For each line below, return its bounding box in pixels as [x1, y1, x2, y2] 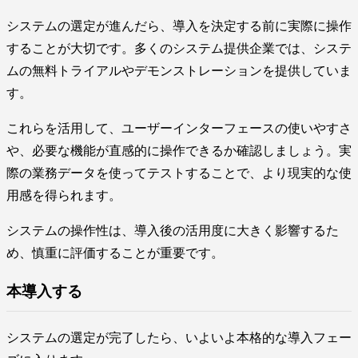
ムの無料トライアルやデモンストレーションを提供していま [6, 63, 352, 78]
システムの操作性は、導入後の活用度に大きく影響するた [6, 223, 339, 237]
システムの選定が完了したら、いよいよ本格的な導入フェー [6, 331, 352, 345]
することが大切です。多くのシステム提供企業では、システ [6, 41, 352, 55]
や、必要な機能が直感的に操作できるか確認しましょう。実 [6, 143, 352, 157]
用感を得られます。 [6, 188, 121, 202]
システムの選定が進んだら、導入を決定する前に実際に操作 [6, 18, 352, 33]
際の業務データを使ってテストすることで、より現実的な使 [6, 165, 352, 180]
